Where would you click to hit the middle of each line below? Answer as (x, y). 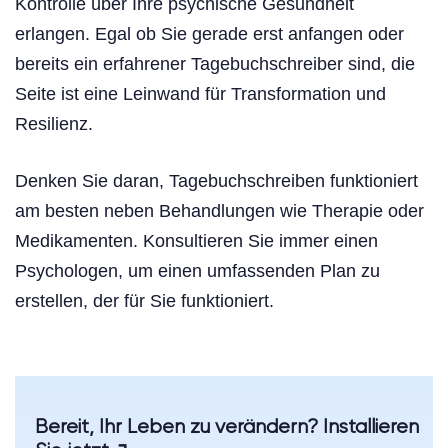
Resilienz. (54, 123)
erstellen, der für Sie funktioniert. (144, 300)
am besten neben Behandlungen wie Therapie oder (219, 210)
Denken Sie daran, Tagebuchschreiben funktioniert (216, 180)
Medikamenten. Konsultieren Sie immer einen (196, 240)
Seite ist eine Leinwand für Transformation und (200, 93)
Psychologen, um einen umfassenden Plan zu (197, 270)
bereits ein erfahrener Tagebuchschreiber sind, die (215, 63)
